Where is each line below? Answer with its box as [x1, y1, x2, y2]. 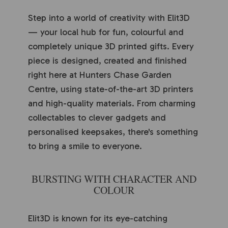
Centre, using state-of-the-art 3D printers [28, 83, 193, 95]
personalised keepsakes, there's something [28, 126, 198, 138]
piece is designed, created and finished [28, 55, 187, 67]
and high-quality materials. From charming [28, 98, 195, 109]
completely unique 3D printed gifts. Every [28, 41, 194, 52]
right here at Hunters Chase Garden [28, 69, 172, 81]
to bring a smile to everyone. [28, 140, 142, 152]
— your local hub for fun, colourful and [28, 26, 184, 38]
